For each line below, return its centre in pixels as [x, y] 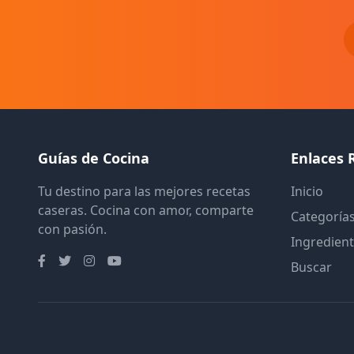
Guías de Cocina [94, 158]
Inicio [307, 191]
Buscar [311, 267]
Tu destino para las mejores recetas [144, 191]
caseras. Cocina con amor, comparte [146, 210]
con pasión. [72, 229]
